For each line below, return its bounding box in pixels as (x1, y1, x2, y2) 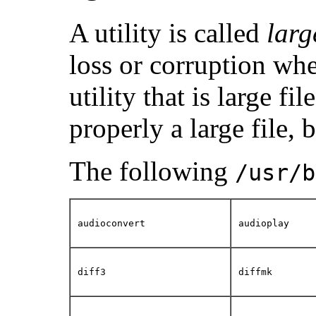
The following (69, 155, 235, 186)
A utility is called (69, 17, 267, 48)
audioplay (238, 217, 289, 229)
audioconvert (78, 217, 145, 229)
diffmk (238, 266, 272, 277)
